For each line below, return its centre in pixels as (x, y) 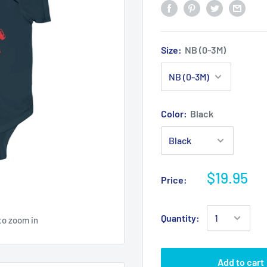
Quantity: (180, 218)
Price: (174, 179)
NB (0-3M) (205, 49)
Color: (175, 113)
